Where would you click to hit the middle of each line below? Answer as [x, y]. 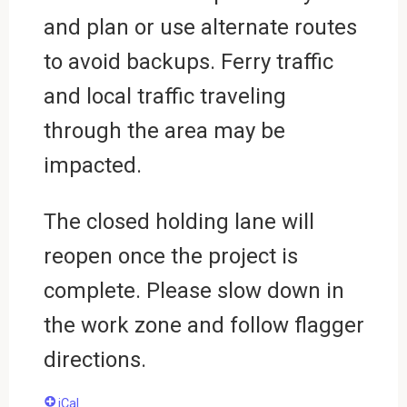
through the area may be [164, 130]
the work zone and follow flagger [203, 325]
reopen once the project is [170, 256]
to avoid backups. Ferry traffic [188, 61]
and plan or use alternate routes [200, 27]
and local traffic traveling [164, 96]
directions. [94, 359]
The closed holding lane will [179, 221]
